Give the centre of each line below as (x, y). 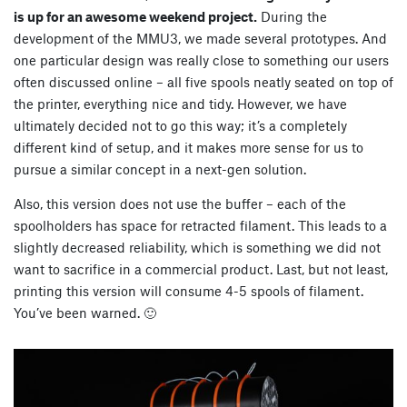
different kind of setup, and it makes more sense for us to (189, 147)
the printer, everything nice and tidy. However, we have (180, 103)
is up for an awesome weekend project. (135, 16)
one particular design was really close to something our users (201, 60)
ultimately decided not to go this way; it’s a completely (180, 125)
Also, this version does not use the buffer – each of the (180, 203)
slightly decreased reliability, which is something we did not (197, 247)
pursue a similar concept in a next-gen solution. (160, 169)
